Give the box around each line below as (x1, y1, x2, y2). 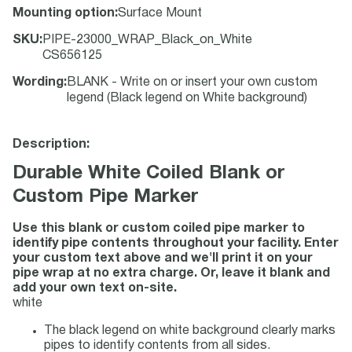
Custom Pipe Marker (13, 189, 198, 206)
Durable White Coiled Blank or (13, 165, 284, 182)
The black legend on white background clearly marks (44, 325, 335, 336)
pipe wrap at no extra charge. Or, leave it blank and (13, 268, 330, 279)
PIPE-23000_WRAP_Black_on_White (42, 35, 252, 46)
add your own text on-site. (13, 283, 177, 294)
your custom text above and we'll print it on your (13, 253, 313, 264)
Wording (13, 77, 64, 88)
